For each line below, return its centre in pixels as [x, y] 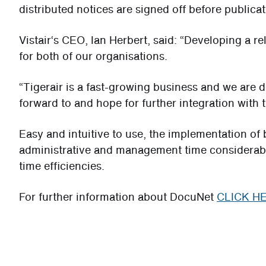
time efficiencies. [62, 166]
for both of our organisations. [93, 56]
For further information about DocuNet [118, 197]
